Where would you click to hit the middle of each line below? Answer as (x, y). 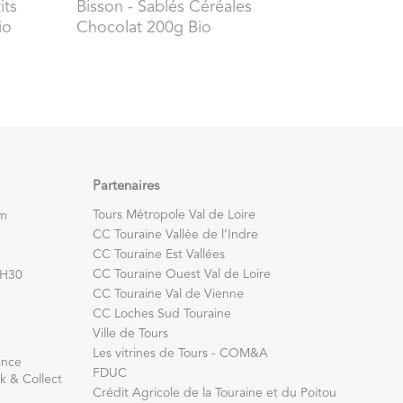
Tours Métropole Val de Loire (174, 215)
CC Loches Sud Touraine (162, 313)
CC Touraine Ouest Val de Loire (182, 274)
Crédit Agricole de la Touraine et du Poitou (215, 393)
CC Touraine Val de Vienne (168, 294)
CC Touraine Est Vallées (159, 254)
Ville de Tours (130, 333)
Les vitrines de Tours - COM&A (180, 353)
